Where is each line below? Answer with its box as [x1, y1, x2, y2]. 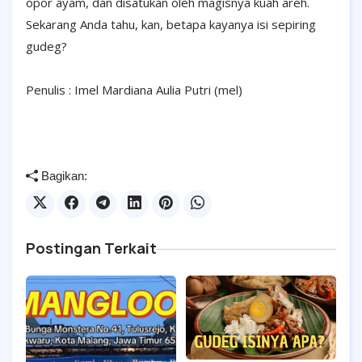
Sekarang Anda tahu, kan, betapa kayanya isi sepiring [26, 15, 316, 32]
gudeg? [26, 37, 67, 54]
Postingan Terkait [26, 238, 157, 258]
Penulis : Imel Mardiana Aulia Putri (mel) [26, 81, 242, 98]
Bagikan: [38, 168, 87, 183]
